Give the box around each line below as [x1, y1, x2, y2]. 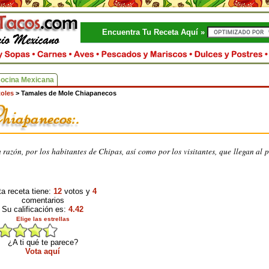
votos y [61, 187, 92, 196]
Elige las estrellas [16, 216, 70, 222]
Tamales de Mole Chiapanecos [21, 89, 116, 97]
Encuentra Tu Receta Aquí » [102, 28, 207, 37]
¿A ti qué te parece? [7, 238, 78, 247]
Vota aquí [25, 247, 60, 256]
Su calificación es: [2, 205, 68, 214]
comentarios [21, 196, 64, 205]
